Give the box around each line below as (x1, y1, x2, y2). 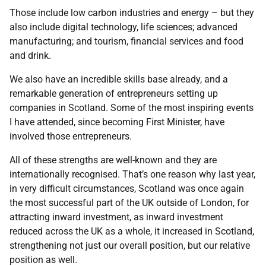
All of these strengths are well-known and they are (9, 154, 217, 166)
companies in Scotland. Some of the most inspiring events (9, 102, 254, 113)
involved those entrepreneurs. (9, 131, 132, 142)
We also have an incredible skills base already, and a (9, 74, 228, 85)
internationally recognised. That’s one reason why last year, (9, 169, 255, 180)
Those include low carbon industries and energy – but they (9, 7, 254, 18)
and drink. (9, 50, 51, 61)
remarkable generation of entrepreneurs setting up (9, 88, 218, 99)
